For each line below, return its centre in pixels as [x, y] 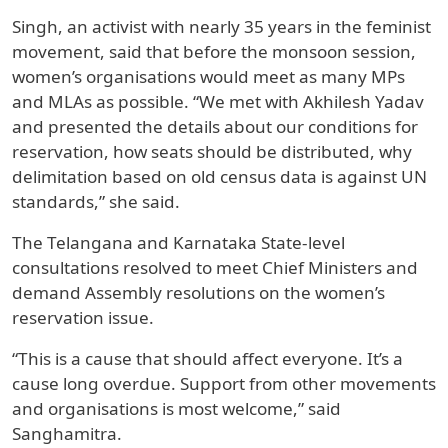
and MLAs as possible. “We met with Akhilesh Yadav [218, 102]
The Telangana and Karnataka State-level [178, 243]
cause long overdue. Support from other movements [224, 384]
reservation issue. [83, 318]
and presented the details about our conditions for [215, 127]
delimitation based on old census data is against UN [219, 177]
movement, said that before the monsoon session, [214, 52]
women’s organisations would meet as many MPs [208, 77]
